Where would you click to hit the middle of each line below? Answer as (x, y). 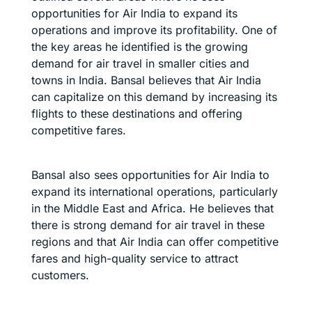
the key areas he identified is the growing (140, 47)
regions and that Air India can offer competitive (155, 242)
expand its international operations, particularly (155, 192)
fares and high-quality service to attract (135, 259)
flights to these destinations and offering (137, 114)
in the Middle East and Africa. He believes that (153, 209)
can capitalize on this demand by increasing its (154, 97)
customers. (60, 275)
